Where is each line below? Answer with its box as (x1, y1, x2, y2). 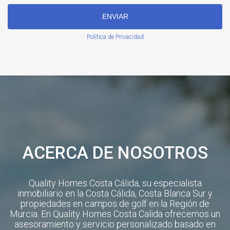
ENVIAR (102, 12, 128, 21)
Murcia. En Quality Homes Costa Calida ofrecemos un (10, 208, 220, 220)
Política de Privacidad (86, 33, 144, 41)
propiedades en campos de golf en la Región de (21, 198, 209, 209)
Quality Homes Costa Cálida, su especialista (28, 178, 202, 189)
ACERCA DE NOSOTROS (22, 142, 208, 163)
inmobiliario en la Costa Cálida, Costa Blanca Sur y (17, 188, 213, 199)
